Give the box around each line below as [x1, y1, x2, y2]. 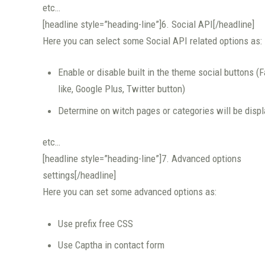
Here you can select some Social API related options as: [43, 34, 262, 47]
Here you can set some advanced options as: [43, 186, 216, 198]
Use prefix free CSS [57, 217, 133, 230]
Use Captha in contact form [57, 239, 164, 251]
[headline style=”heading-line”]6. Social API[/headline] [43, 18, 254, 30]
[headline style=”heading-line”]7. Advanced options [43, 153, 241, 165]
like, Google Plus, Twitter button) [57, 83, 185, 95]
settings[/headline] [43, 169, 116, 182]
